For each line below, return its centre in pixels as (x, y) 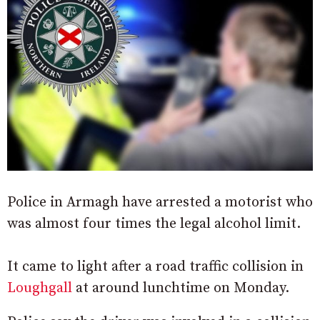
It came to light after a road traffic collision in (155, 266)
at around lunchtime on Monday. (181, 288)
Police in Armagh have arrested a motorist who (160, 202)
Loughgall (40, 288)
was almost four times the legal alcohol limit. (154, 224)
